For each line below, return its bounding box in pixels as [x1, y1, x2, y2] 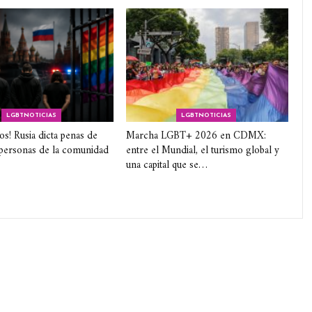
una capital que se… [126, 156, 208, 175]
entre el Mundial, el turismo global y [126, 141, 280, 161]
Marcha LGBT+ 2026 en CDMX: [126, 127, 267, 146]
